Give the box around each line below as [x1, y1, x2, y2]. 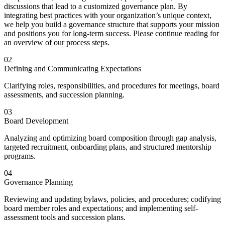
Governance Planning [4, 178, 73, 187]
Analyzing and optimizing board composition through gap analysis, [4, 134, 216, 143]
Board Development [4, 117, 68, 126]
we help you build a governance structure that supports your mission [4, 20, 219, 29]
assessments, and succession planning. [4, 90, 125, 99]
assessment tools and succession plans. [4, 213, 126, 222]
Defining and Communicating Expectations [4, 64, 141, 73]
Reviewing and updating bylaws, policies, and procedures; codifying [4, 195, 221, 204]
